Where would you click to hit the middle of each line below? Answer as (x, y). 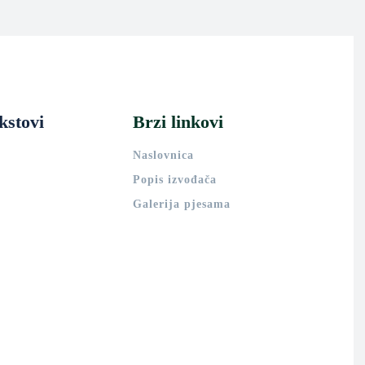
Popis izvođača (175, 180)
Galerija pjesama (182, 204)
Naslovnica (164, 155)
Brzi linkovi (178, 122)
